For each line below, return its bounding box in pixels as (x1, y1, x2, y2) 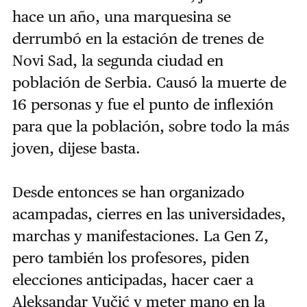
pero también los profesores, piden (12, 249, 249, 267)
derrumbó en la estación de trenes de (12, 29, 264, 48)
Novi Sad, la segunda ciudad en (12, 51, 223, 70)
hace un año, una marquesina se (12, 8, 231, 26)
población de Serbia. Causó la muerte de (12, 73, 286, 92)
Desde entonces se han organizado (12, 183, 245, 201)
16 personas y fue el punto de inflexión (12, 95, 273, 114)
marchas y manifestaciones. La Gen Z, (12, 227, 269, 245)
